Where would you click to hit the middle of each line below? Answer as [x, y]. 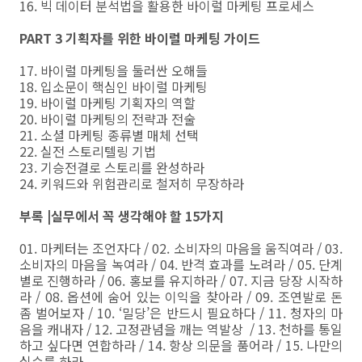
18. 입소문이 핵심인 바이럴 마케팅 [114, 86]
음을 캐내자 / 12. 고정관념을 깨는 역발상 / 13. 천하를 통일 [181, 329]
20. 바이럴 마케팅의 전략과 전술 [107, 119]
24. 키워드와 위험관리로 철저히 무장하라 [132, 183]
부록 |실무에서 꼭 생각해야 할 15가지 [122, 216]
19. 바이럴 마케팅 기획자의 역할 [107, 103]
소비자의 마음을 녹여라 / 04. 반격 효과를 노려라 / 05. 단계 [181, 264]
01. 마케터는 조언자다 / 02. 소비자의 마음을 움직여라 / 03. [181, 248]
